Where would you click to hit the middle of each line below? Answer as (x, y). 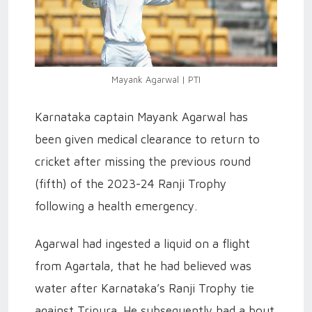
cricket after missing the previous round (143, 162)
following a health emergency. (116, 206)
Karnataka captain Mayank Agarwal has (141, 117)
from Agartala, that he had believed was (143, 266)
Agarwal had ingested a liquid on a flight (142, 244)
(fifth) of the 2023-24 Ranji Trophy (131, 184)
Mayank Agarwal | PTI (156, 80)
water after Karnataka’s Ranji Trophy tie (145, 289)
